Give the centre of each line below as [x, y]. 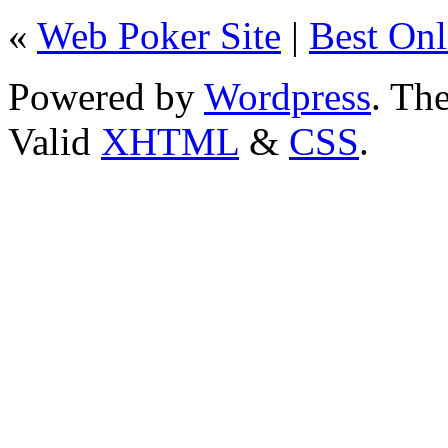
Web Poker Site [159, 35]
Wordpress [287, 96]
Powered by [106, 96]
